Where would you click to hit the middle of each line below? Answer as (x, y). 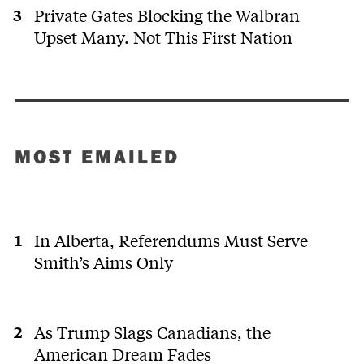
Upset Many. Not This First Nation (163, 37)
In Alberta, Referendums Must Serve (171, 240)
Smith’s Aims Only (103, 262)
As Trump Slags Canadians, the (152, 331)
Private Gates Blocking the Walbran (167, 15)
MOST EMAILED (97, 156)
